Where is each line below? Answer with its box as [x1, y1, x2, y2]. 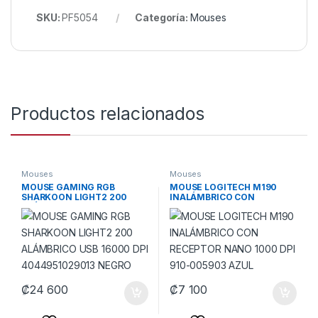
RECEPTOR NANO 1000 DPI [169, 201, 288, 212]
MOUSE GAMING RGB [21, 181, 115, 192]
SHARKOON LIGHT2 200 [21, 191, 128, 202]
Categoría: [135, 11, 190, 24]
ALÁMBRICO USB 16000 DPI [21, 201, 141, 212]
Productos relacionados [11, 103, 204, 125]
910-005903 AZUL [169, 211, 250, 222]
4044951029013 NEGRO [21, 211, 126, 222]
